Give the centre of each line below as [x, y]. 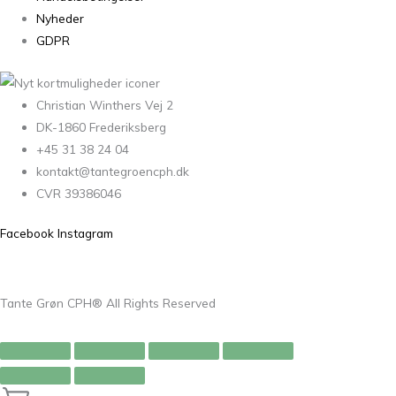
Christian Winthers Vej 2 [105, 104]
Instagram [85, 233]
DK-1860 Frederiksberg [102, 126]
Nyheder [61, 19]
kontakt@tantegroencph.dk [113, 171]
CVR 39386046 [79, 193]
